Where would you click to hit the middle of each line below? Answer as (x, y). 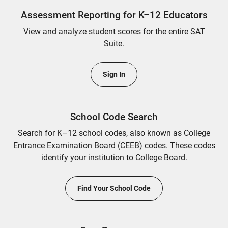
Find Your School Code (114, 188)
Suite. (114, 44)
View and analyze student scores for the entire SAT (114, 31)
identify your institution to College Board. (114, 158)
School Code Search (114, 117)
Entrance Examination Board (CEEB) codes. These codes (114, 145)
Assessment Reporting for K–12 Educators (114, 15)
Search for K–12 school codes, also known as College (114, 133)
